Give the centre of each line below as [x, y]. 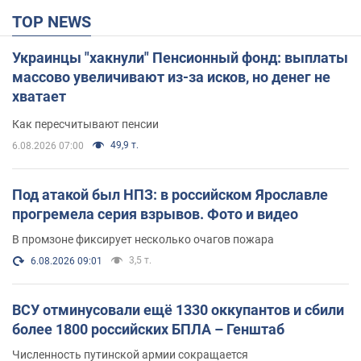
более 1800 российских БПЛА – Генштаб [148, 329]
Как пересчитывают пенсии [85, 124]
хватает [39, 96]
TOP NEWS [56, 21]
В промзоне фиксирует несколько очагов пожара [143, 239]
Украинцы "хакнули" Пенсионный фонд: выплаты [180, 57]
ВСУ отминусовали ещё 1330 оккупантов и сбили [178, 309]
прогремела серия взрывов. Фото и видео [155, 214]
